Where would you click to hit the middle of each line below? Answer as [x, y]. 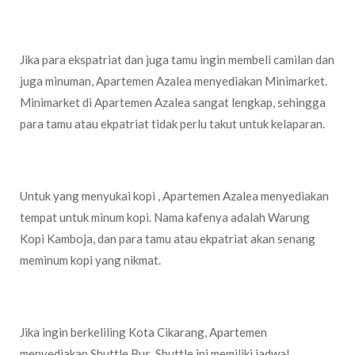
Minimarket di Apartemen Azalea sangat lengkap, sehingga [173, 102]
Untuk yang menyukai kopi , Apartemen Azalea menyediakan [174, 196]
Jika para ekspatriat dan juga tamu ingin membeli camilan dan [177, 59]
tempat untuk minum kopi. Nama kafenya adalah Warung [165, 217]
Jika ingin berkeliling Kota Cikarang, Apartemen [143, 332]
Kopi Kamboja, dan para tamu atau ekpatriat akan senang [168, 239]
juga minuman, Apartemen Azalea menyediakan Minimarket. [174, 81]
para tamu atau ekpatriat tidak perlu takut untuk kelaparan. [172, 124]
